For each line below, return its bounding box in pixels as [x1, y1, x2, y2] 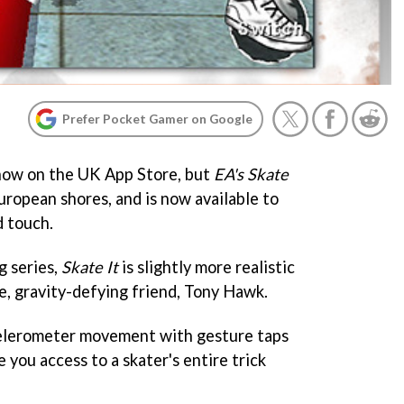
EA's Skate [214, 164, 289, 184]
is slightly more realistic [118, 256, 295, 277]
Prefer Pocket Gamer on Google [62, 111, 252, 126]
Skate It [61, 256, 118, 277]
